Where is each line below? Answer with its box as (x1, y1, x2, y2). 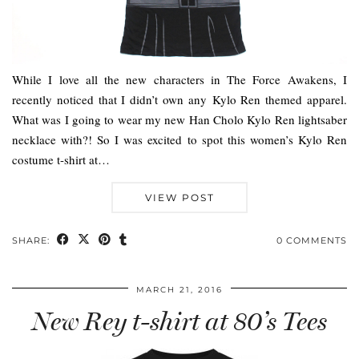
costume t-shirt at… (12, 151, 110, 168)
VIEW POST (144, 192, 215, 204)
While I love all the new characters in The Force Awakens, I (12, 71, 347, 88)
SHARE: (12, 235, 53, 247)
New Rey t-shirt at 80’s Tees (32, 306, 327, 337)
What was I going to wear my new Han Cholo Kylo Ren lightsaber (12, 111, 347, 128)
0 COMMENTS (276, 235, 347, 247)
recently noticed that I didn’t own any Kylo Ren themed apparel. (12, 91, 347, 108)
